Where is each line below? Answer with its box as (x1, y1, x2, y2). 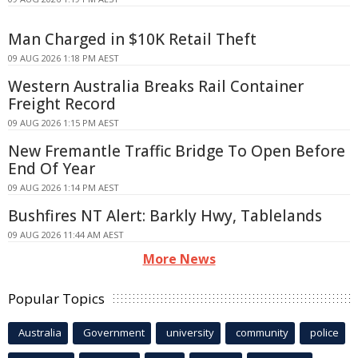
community (236, 324, 288, 340)
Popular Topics (8, 288, 105, 308)
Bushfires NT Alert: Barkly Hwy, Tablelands (8, 205, 322, 226)
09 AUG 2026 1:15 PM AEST (8, 116, 119, 129)
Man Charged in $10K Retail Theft (8, 28, 257, 50)
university (166, 324, 214, 340)
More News (142, 249, 216, 268)
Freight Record (8, 93, 116, 114)
